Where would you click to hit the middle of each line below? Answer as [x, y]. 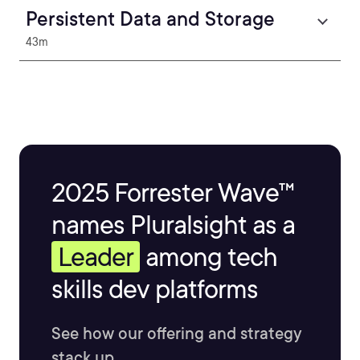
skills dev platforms [155, 289]
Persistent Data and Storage [150, 19]
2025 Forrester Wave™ [173, 192]
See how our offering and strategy [177, 333]
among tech [209, 257]
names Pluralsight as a [173, 225]
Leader [96, 257]
